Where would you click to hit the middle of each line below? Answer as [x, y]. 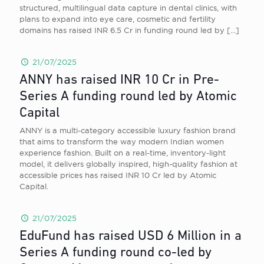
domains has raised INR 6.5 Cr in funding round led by [122, 30]
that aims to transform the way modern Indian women [122, 141]
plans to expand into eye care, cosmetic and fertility [118, 19]
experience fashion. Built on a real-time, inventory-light [123, 153]
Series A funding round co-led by [115, 253]
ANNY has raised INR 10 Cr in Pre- [119, 80]
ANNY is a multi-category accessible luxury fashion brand [128, 130]
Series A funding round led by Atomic [128, 97]
